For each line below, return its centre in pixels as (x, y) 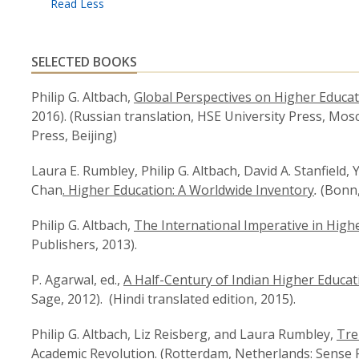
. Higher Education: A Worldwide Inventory (188, 190)
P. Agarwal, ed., (77, 280)
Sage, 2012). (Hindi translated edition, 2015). (163, 299)
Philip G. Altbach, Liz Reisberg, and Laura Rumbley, (184, 334)
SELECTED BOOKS (84, 62)
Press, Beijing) (74, 135)
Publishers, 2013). (84, 244)
